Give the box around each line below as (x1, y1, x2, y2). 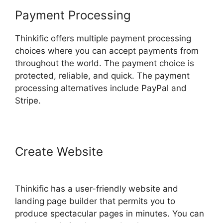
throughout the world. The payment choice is (15, 58, 194, 69)
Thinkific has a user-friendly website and (15, 184, 178, 194)
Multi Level (107, 144, 168, 159)
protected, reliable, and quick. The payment (15, 71, 190, 81)
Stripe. (15, 96, 41, 106)
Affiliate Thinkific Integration (15, 158, 176, 173)
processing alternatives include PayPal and (15, 83, 187, 94)
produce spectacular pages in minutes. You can (15, 209, 204, 219)
